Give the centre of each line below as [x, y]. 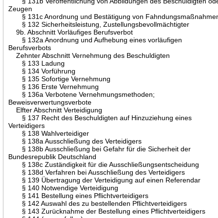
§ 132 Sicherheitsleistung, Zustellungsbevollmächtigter [99, 24]
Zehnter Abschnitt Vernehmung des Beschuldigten [89, 55]
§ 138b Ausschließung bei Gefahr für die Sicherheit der [100, 149]
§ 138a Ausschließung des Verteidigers [75, 141]
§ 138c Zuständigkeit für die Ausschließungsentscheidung [104, 164]
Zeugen [20, 9]
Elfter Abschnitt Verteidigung [55, 110]
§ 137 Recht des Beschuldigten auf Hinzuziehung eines [100, 118]
